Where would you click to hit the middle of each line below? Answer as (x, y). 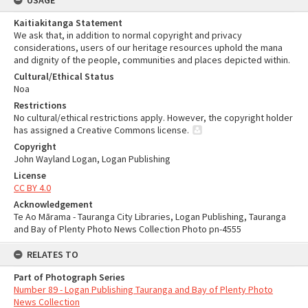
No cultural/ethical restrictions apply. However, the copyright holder (153, 118)
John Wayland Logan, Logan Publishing (92, 159)
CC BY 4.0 (32, 188)
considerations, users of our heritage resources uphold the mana (148, 47)
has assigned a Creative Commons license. (101, 130)
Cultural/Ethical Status (64, 76)
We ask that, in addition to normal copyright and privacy (128, 35)
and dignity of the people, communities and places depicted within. (152, 60)
